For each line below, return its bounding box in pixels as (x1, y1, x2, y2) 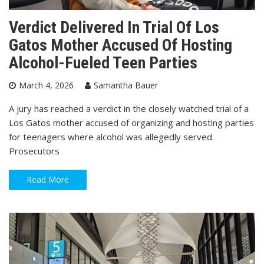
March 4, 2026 (19, 79, 74, 91)
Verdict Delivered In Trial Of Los (9, 17, 219, 37)
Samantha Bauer (94, 79, 158, 91)
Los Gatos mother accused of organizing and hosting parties (9, 116, 254, 128)
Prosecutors (9, 144, 60, 157)
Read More (27, 173, 69, 185)
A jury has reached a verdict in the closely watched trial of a (9, 102, 249, 114)
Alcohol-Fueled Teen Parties (9, 52, 197, 72)
